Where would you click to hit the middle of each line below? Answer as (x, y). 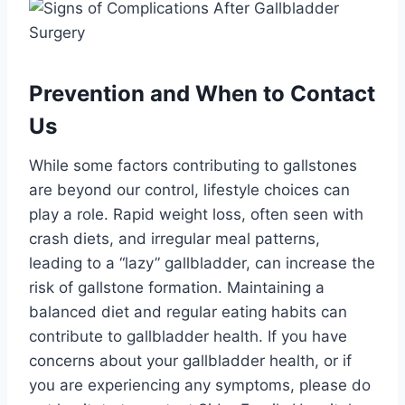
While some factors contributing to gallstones (193, 165)
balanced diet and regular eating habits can (188, 311)
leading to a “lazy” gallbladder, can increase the (202, 263)
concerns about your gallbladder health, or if (190, 360)
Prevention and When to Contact (202, 93)
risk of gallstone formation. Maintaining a (177, 287)
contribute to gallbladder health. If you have (188, 336)
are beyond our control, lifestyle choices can (189, 189)
